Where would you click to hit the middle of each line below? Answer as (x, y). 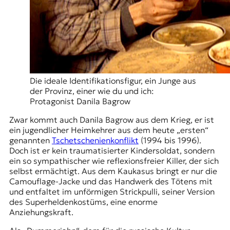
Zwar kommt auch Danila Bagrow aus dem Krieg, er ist (111, 120)
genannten (30, 140)
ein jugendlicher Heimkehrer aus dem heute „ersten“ (109, 130)
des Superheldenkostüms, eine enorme (83, 202)
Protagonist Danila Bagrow (80, 101)
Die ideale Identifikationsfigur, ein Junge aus (113, 81)
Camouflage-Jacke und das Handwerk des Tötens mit (111, 181)
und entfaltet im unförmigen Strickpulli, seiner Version (112, 192)
